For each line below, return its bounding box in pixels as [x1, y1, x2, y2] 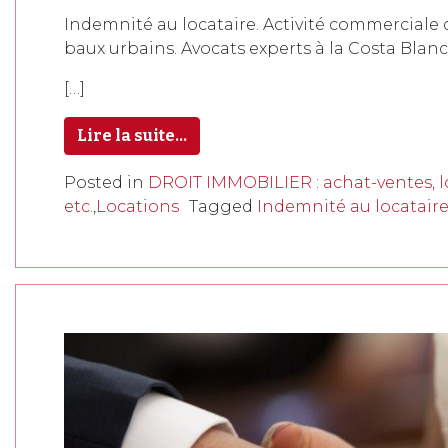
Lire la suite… [77, 126, 187, 145]
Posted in [64, 173, 148, 192]
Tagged [189, 197, 257, 216]
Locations [96, 197, 179, 216]
